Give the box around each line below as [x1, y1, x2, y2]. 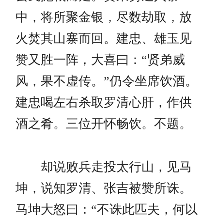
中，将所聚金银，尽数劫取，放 [15, 10, 192, 25]
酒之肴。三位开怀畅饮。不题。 [15, 117, 192, 131]
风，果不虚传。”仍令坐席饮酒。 [15, 74, 198, 89]
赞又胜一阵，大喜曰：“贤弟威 [15, 53, 185, 67]
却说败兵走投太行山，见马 [15, 160, 192, 174]
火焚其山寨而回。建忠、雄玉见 [15, 31, 192, 46]
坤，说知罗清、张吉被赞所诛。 [15, 181, 192, 196]
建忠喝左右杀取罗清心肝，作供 [15, 95, 192, 110]
